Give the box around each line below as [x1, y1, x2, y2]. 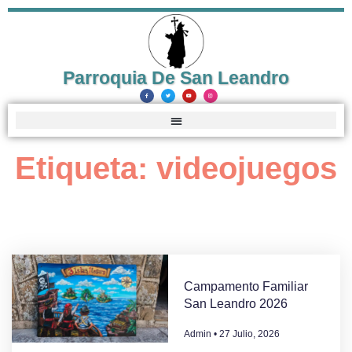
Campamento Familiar [183, 280, 308, 294]
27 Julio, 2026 [216, 328, 280, 340]
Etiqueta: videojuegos [15, 151, 337, 186]
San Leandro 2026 [183, 297, 288, 311]
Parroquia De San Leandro [63, 67, 289, 88]
